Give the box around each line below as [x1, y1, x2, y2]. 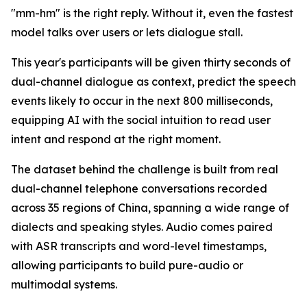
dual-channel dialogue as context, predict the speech [11, 75, 296, 89]
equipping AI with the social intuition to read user [11, 113, 271, 127]
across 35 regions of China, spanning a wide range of [11, 201, 289, 215]
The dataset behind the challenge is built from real [11, 162, 278, 177]
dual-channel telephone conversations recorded [11, 182, 267, 196]
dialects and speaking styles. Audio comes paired [11, 220, 273, 234]
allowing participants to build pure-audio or [11, 258, 243, 273]
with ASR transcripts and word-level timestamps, [11, 239, 267, 254]
